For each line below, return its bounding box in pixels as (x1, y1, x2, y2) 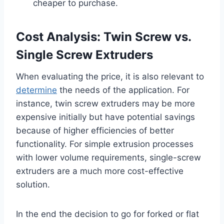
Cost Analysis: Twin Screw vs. (16, 29, 191, 44)
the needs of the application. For (57, 84, 189, 95)
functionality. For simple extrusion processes (16, 138, 193, 149)
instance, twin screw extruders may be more (16, 98, 195, 108)
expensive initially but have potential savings (16, 111, 195, 122)
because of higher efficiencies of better (16, 125, 174, 135)
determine (16, 84, 57, 95)
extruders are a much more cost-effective (16, 165, 183, 176)
